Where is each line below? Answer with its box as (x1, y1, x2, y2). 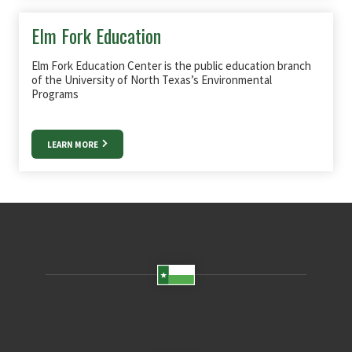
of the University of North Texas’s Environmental (31, 72, 272, 87)
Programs (31, 86, 79, 101)
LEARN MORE (47, 139, 100, 150)
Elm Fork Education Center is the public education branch (31, 58, 311, 73)
